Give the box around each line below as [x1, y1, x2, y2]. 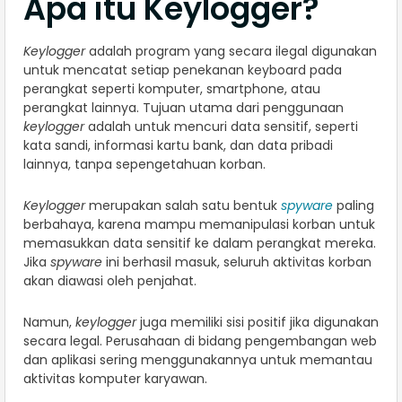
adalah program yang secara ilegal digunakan [85, 42, 377, 61]
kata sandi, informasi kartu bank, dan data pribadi [23, 136, 333, 155]
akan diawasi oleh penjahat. [23, 272, 197, 291]
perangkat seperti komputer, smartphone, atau [23, 80, 320, 99]
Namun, [23, 313, 75, 332]
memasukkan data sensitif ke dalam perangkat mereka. [23, 234, 376, 253]
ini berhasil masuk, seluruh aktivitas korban [102, 253, 371, 272]
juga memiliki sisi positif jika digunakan [136, 313, 379, 332]
